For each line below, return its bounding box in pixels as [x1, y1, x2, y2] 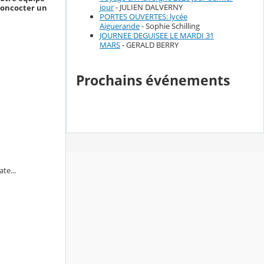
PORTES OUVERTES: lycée [100, 11, 187, 22]
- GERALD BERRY [120, 39, 179, 51]
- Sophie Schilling [140, 21, 200, 32]
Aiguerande [100, 21, 140, 32]
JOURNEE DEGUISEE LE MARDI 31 [100, 30, 214, 41]
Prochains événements [76, 71, 230, 90]
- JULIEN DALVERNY [114, 2, 183, 13]
